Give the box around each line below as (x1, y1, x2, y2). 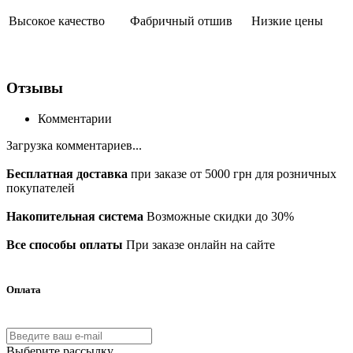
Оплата (6, 283, 41, 295)
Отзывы (6, 79, 63, 96)
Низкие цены (251, 14, 323, 28)
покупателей (6, 180, 75, 195)
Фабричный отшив (130, 14, 232, 28)
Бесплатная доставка (6, 166, 128, 180)
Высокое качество (9, 14, 105, 28)
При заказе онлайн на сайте (123, 237, 275, 251)
